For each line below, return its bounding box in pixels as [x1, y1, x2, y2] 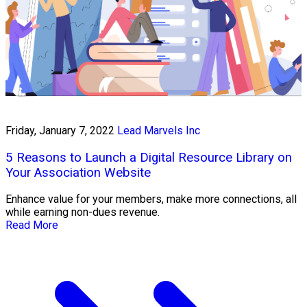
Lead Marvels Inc [117, 123, 200, 137]
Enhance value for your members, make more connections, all [5, 193, 297, 206]
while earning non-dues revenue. [5, 206, 160, 219]
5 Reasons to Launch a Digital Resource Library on [5, 149, 292, 165]
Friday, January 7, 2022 [5, 123, 114, 137]
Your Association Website [5, 164, 151, 180]
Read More [5, 219, 58, 232]
